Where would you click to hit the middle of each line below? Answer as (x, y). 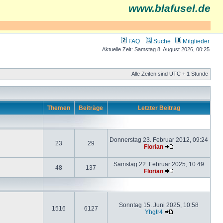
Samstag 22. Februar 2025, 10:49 (159, 164)
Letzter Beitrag (159, 108)
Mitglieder (195, 41)
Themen (59, 108)
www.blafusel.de (169, 8)
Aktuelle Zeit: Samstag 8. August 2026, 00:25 (156, 49)
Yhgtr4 (154, 212)
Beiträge (91, 108)
